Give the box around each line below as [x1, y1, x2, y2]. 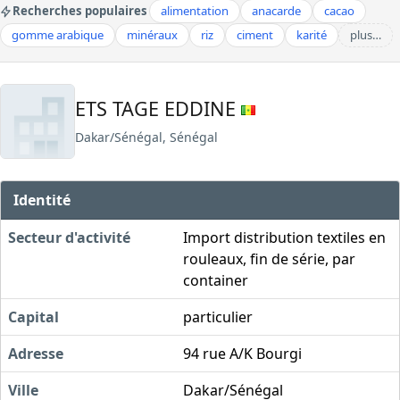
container [183, 270, 248, 290]
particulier [183, 306, 253, 327]
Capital [8, 306, 59, 327]
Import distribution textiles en [183, 227, 386, 247]
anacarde [252, 3, 301, 19]
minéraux [127, 27, 178, 43]
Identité [13, 189, 71, 210]
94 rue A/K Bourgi [183, 343, 302, 363]
